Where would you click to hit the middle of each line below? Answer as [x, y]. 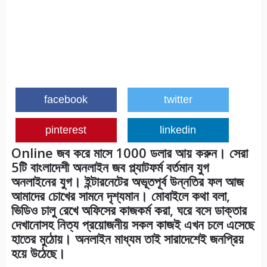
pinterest [66, 130]
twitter [178, 100]
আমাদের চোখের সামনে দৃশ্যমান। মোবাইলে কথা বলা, [120, 196]
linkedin [178, 130]
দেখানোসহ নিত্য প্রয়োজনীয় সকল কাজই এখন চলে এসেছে [133, 224]
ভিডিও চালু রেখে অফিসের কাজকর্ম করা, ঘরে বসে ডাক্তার [129, 210]
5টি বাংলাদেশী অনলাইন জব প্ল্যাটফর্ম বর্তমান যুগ [110, 167]
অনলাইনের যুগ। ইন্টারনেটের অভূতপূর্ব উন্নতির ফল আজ [127, 181]
